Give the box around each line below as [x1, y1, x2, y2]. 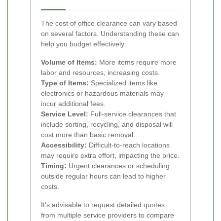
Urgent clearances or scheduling [67, 161, 170, 170]
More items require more [97, 58, 177, 66]
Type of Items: [41, 78, 89, 87]
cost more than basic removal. [41, 130, 135, 139]
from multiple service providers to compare [41, 211, 174, 219]
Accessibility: [41, 141, 87, 149]
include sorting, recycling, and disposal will [41, 120, 173, 128]
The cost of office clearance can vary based [41, 19, 177, 27]
